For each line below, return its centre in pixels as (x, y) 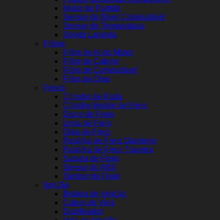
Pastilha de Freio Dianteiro (110, 141)
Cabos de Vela (89, 203)
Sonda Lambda (90, 35)
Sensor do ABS (90, 167)
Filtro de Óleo (86, 79)
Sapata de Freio (91, 159)
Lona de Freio (87, 123)
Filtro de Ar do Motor (98, 53)
